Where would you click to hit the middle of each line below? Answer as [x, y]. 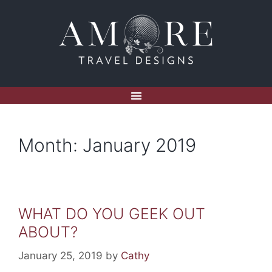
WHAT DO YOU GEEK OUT [112, 214]
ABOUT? [48, 232]
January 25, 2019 [60, 255]
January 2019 [139, 145]
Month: [50, 145]
